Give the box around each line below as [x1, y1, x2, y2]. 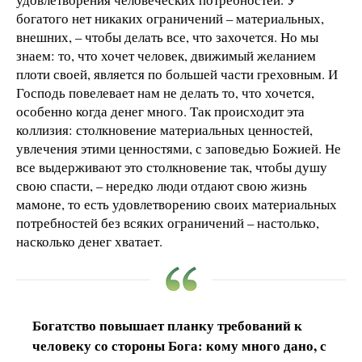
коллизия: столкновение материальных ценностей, [16, 120, 313, 139]
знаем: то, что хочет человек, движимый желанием [16, 45, 316, 65]
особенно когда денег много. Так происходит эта [16, 101, 305, 120]
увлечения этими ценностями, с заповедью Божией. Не [16, 138, 341, 158]
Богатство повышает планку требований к [32, 314, 302, 335]
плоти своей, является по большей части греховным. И [16, 64, 338, 83]
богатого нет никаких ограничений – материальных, [16, 8, 324, 27]
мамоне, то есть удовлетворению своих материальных [16, 194, 337, 213]
